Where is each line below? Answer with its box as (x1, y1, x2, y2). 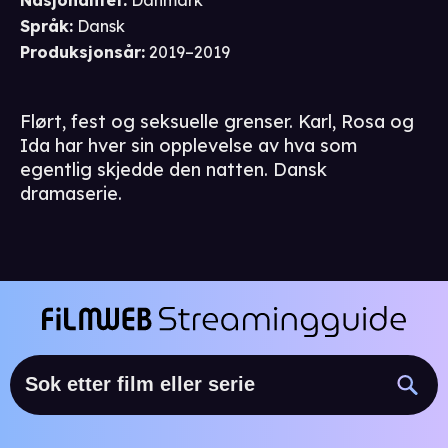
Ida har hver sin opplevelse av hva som (20, 134, 357, 158)
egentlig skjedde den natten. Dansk (20, 158, 327, 182)
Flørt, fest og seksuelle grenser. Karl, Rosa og (20, 110, 414, 134)
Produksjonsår (20, 42, 141, 63)
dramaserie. (20, 182, 122, 206)
